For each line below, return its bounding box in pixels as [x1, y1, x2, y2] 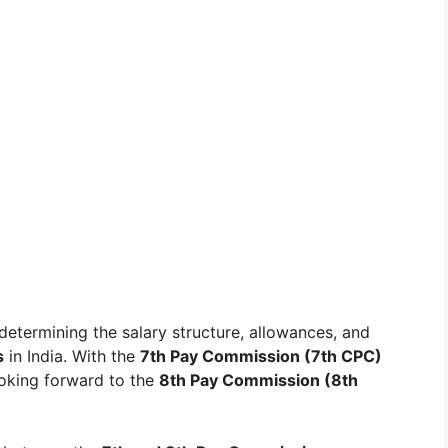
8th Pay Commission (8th [159, 370, 358, 391]
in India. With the [4, 346, 140, 367]
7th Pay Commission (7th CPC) [140, 346, 382, 367]
